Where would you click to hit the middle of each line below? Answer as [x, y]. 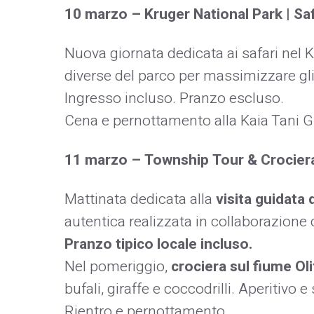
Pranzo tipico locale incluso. [158, 244]
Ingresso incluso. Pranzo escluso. [174, 98]
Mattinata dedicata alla [140, 199]
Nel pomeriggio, [118, 266]
